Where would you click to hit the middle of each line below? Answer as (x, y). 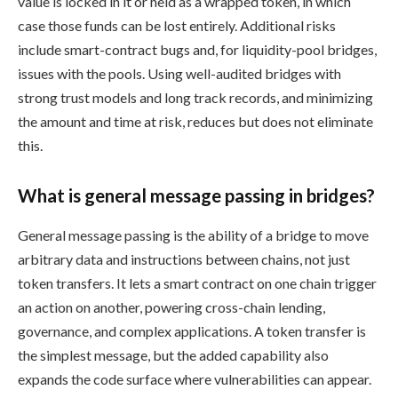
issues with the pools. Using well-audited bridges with (179, 74)
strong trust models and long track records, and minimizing (195, 98)
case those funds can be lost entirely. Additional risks (177, 26)
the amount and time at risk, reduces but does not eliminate (195, 122)
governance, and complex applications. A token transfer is (192, 330)
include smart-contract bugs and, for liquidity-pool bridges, (197, 50)
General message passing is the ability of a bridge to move (193, 235)
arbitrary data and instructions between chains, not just (184, 259)
